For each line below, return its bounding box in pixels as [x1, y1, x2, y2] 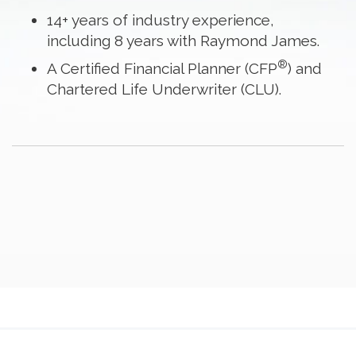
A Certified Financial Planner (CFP [46, 60, 277, 77]
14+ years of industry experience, [46, 10, 274, 29]
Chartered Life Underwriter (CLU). [46, 80, 281, 98]
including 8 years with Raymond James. [46, 31, 319, 49]
